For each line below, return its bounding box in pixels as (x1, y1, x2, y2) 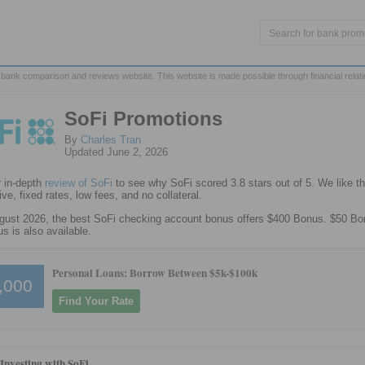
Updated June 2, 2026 (64, 146, 168, 158)
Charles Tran (81, 134, 141, 146)
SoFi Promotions (64, 108, 222, 130)
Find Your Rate (59, 294, 134, 307)
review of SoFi (45, 177, 112, 190)
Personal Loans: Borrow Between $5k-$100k (52, 264, 257, 281)
